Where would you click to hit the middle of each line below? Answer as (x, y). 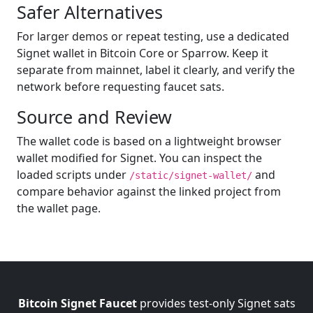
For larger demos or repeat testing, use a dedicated (153, 36)
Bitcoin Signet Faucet (77, 303)
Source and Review (94, 117)
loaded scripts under (73, 175)
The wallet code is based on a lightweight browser (149, 141)
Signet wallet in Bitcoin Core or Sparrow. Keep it (143, 53)
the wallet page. (59, 208)
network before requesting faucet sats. (121, 87)
